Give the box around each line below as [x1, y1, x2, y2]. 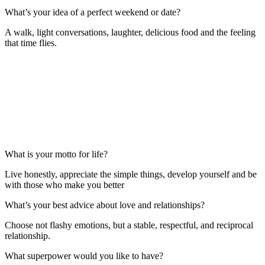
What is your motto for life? [5, 148, 108, 159]
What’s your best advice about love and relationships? [5, 199, 205, 210]
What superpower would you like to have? [5, 250, 163, 261]
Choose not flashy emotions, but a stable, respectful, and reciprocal [5, 219, 253, 230]
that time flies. [5, 37, 57, 48]
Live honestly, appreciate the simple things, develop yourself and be [5, 169, 257, 179]
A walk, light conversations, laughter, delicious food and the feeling [5, 27, 256, 37]
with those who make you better [5, 179, 124, 190]
